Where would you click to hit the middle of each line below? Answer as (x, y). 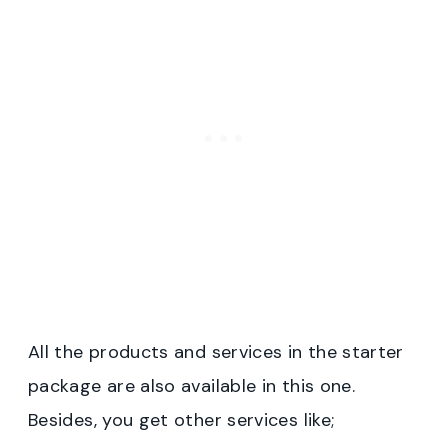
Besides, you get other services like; (181, 419)
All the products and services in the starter (216, 351)
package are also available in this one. (192, 385)
